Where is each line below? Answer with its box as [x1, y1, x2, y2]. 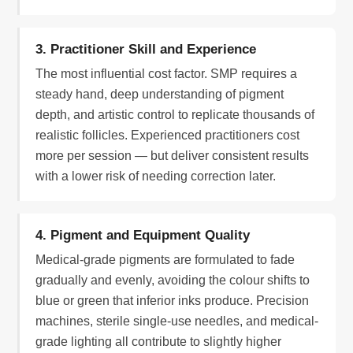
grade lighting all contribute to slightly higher [35, 335, 282, 349]
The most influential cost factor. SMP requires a [35, 67, 298, 81]
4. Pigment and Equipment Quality [35, 228, 251, 243]
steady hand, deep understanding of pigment [35, 87, 284, 102]
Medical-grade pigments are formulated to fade [35, 253, 295, 267]
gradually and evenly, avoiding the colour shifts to [35, 273, 310, 288]
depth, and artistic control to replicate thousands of [35, 108, 315, 122]
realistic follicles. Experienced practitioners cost [35, 128, 300, 143]
